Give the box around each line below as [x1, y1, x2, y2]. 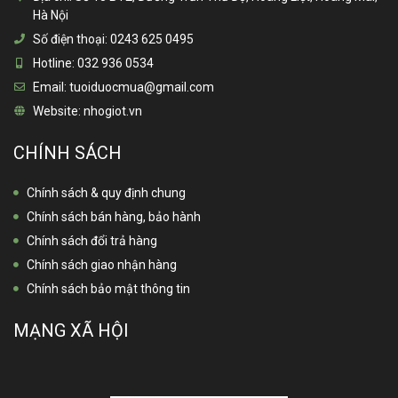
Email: [33, 79, 67, 94]
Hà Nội [33, 7, 68, 22]
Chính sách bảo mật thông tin [27, 281, 190, 296]
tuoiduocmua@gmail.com [67, 79, 214, 94]
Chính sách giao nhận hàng [27, 257, 177, 272]
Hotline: [33, 55, 75, 70]
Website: [33, 103, 81, 118]
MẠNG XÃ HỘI [13, 319, 129, 341]
